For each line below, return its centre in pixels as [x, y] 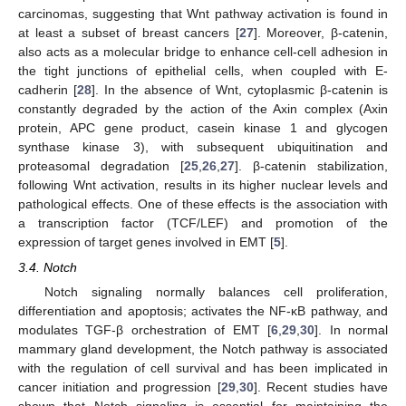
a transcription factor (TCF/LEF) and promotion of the [203, 222]
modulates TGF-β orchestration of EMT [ [145, 330]
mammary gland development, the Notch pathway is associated [203, 349]
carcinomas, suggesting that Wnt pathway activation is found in [203, 13]
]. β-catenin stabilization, [311, 165]
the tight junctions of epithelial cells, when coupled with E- [203, 70]
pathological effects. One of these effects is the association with [203, 203]
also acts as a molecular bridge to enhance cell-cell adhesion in [203, 51]
